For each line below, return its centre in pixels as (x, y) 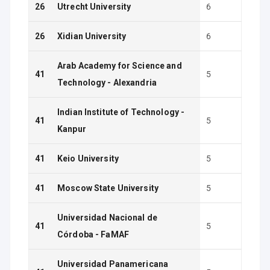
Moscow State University (108, 188)
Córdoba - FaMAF (93, 234)
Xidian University (92, 36)
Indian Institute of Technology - (121, 112)
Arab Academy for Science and (120, 66)
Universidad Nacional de (108, 218)
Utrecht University (94, 7)
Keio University (88, 159)
